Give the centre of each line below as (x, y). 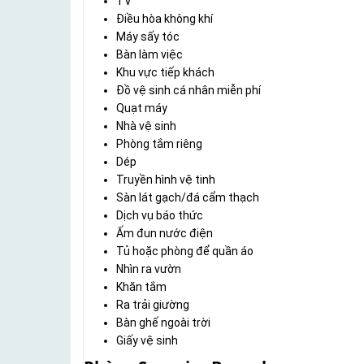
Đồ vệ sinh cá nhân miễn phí (188, 91)
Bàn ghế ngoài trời (163, 323)
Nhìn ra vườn (149, 269)
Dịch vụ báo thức (160, 216)
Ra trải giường (153, 305)
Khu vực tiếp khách (165, 73)
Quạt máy (142, 108)
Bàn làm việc (149, 55)
